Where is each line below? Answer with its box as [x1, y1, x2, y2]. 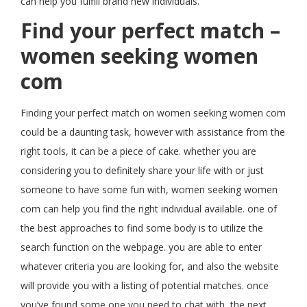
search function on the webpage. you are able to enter [21, 241, 262, 254]
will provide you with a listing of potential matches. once [21, 279, 269, 292]
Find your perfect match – [21, 16, 280, 45]
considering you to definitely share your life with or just [21, 164, 264, 177]
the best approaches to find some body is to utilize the [21, 221, 263, 234]
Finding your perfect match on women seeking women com [21, 106, 286, 119]
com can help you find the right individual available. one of [21, 202, 277, 215]
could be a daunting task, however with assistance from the [21, 125, 285, 138]
